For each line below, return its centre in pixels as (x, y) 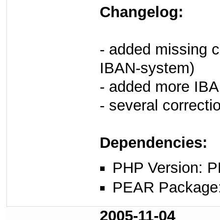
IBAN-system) (147, 68)
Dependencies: (153, 143)
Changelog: (141, 12)
